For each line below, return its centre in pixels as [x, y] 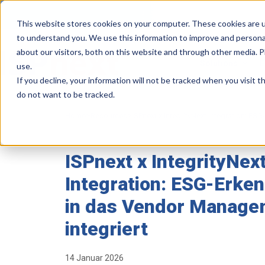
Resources [109, 115]
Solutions [219, 63]
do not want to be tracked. [66, 94]
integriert [106, 229]
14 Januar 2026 [94, 258]
